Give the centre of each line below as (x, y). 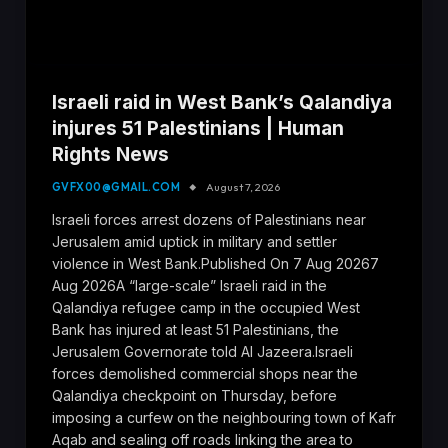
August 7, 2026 (243, 186)
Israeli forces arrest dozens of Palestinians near (209, 219)
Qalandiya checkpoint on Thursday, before (194, 395)
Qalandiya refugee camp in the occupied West (206, 307)
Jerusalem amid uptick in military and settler (194, 241)
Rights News (110, 154)
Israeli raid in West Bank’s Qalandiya (222, 102)
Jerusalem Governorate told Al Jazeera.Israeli (202, 351)
